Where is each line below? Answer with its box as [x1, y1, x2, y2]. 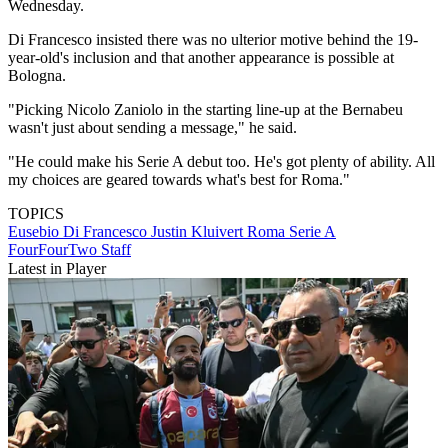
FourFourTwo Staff [8, 241, 131, 259]
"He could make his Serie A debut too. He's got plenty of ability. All [8, 153, 435, 171]
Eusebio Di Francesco [8, 223, 151, 241]
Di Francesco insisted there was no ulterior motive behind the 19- [8, 31, 418, 49]
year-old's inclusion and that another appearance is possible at [8, 49, 394, 67]
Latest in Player [8, 260, 106, 278]
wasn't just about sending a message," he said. [8, 119, 297, 137]
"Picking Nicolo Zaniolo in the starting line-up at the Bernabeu [8, 101, 403, 119]
